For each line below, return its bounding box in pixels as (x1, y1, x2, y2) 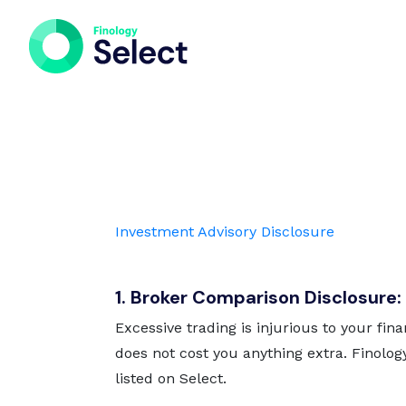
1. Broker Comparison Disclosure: (115, 285, 401, 309)
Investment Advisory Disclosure (115, 223, 334, 240)
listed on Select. (115, 370, 227, 387)
